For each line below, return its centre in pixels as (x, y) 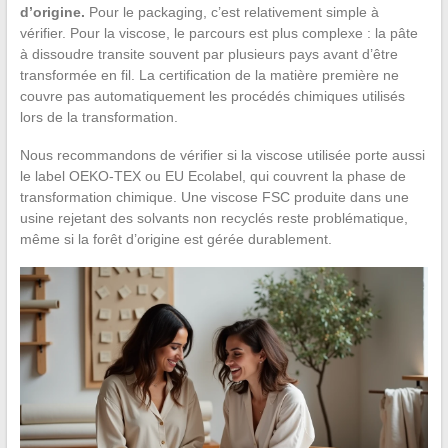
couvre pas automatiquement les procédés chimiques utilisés (212, 96)
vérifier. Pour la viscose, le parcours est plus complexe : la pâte (218, 33)
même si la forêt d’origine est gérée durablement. (175, 239)
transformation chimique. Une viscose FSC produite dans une (214, 197)
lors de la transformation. (98, 117)
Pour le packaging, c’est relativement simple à (231, 12)
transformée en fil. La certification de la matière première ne (209, 75)
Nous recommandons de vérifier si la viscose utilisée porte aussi (222, 155)
